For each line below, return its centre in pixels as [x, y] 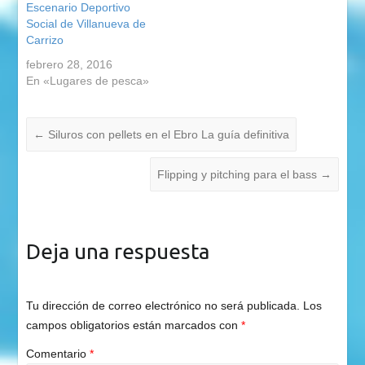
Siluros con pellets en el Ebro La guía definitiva [167, 135]
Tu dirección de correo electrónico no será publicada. [163, 305]
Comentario [57, 354]
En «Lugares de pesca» [87, 81]
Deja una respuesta [117, 252]
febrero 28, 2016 [69, 65]
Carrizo [44, 40]
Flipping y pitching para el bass [239, 175]
